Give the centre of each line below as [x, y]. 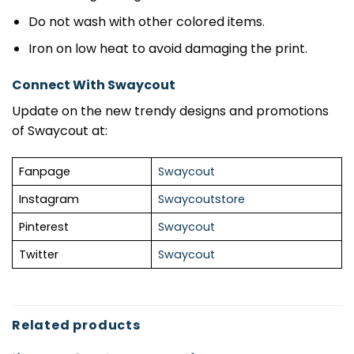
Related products [76, 326]
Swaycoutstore [201, 200]
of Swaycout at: [60, 131]
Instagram [49, 200]
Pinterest [44, 227]
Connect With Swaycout [94, 85]
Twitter [39, 255]
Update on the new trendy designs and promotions [170, 111]
